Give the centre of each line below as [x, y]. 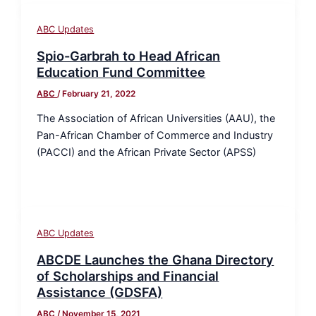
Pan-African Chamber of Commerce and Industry [155, 136]
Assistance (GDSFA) [100, 292]
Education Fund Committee [121, 72]
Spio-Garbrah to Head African [129, 55]
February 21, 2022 [99, 93]
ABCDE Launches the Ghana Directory [156, 260]
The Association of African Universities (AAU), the [156, 119]
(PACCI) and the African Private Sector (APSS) [147, 153]
